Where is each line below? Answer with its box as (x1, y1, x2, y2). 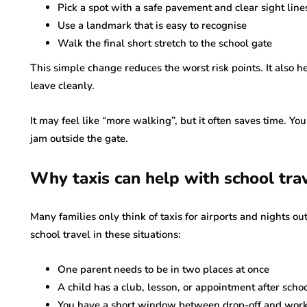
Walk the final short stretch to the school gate (58, 36, 272, 50)
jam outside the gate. (30, 132, 128, 145)
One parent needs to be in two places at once (58, 262, 269, 276)
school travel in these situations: (30, 228, 181, 241)
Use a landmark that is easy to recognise (58, 19, 247, 32)
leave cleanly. (30, 79, 95, 93)
